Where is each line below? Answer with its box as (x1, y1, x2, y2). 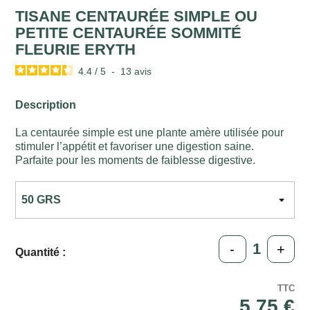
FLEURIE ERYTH (15, 41, 136, 59)
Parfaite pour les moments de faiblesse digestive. (15, 154, 256, 167)
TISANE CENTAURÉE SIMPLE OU (15, 8, 258, 26)
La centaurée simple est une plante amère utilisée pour (15, 127, 284, 139)
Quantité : (15, 246, 66, 259)
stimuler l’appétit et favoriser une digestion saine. (15, 140, 255, 153)
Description (15, 99, 77, 111)
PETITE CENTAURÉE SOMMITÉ (15, 24, 242, 42)
